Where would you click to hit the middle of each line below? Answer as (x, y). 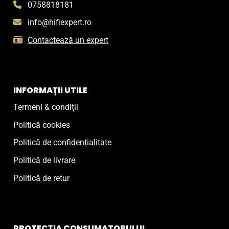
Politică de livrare (44, 160)
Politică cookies (42, 125)
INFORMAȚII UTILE (51, 90)
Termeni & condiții (46, 107)
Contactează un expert (68, 40)
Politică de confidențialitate (63, 143)
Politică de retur (42, 178)
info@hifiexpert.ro (60, 22)
